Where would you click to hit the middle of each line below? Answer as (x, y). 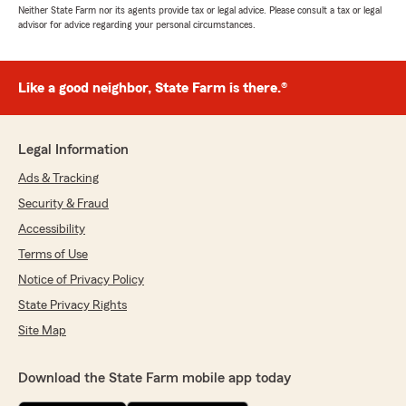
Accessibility (52, 230)
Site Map (42, 331)
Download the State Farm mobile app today (155, 378)
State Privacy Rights (72, 306)
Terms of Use (53, 255)
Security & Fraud (63, 204)
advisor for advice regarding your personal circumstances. (137, 25)
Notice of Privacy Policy (81, 280)
